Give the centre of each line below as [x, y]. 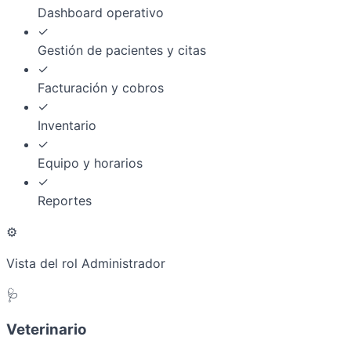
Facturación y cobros [101, 88]
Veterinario [46, 329]
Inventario [67, 126]
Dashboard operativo [101, 13]
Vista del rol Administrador [86, 264]
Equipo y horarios [90, 163]
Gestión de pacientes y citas [122, 51]
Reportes [65, 201]
